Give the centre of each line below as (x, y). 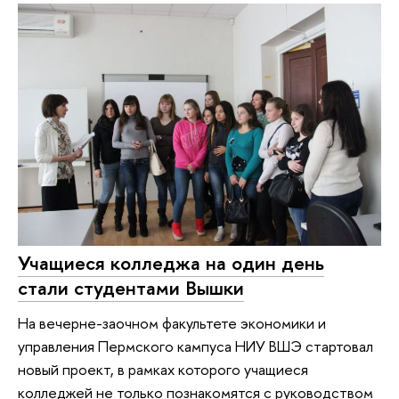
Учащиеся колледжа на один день (171, 262)
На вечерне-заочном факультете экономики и (172, 323)
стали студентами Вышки (131, 287)
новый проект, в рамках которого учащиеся (163, 370)
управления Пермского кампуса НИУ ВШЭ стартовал (195, 346)
